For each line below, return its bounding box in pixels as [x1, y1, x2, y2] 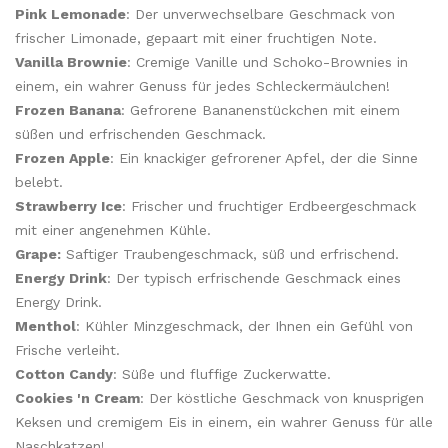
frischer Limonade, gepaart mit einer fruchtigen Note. [15, 30, 377, 46]
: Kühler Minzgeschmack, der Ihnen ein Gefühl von [76, 318, 413, 334]
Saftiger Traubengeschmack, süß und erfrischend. [61, 246, 399, 262]
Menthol [15, 318, 76, 334]
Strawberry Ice [15, 198, 122, 214]
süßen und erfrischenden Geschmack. [15, 126, 266, 142]
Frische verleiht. [15, 342, 120, 358]
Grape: [15, 246, 61, 262]
